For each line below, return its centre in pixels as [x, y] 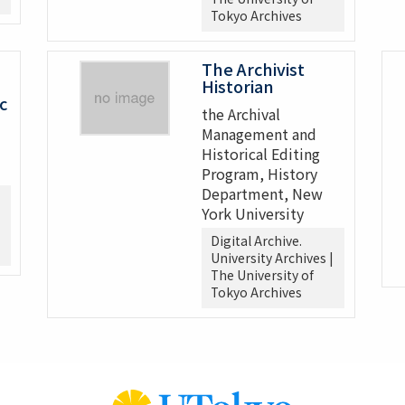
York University [253, 214]
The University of [263, 275]
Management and [259, 134]
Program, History [260, 174]
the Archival [241, 114]
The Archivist [254, 69]
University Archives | [272, 258]
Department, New [263, 194]
